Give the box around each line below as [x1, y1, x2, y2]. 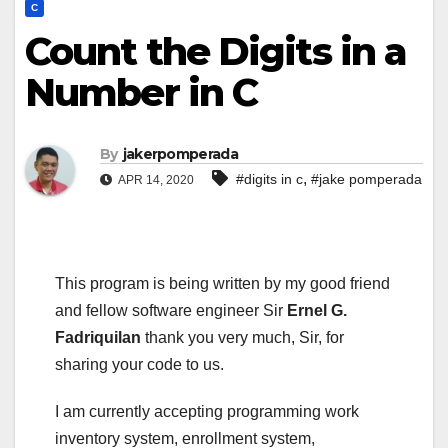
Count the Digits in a [25, 28, 407, 75]
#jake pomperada [311, 171, 422, 188]
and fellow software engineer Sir [55, 302, 287, 320]
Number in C [25, 69, 258, 116]
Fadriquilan [55, 329, 141, 347]
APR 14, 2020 [116, 173, 194, 188]
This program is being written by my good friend [55, 275, 390, 293]
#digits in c [236, 171, 303, 188]
